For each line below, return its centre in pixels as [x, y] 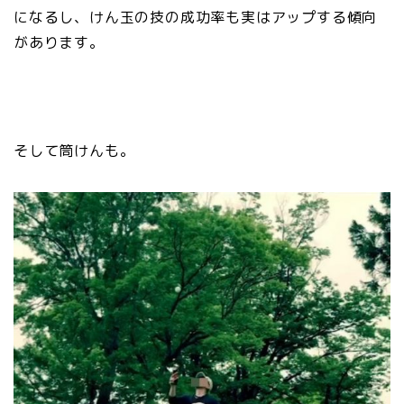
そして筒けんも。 [74, 150]
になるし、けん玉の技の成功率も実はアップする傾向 [196, 17]
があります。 [59, 42]
